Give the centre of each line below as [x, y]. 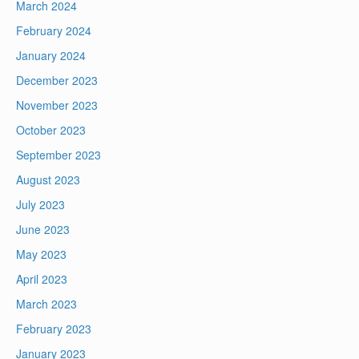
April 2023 [42, 279]
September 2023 [58, 155]
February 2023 [54, 329]
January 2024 [51, 56]
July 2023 [40, 205]
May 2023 [41, 254]
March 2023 [46, 304]
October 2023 [51, 130]
